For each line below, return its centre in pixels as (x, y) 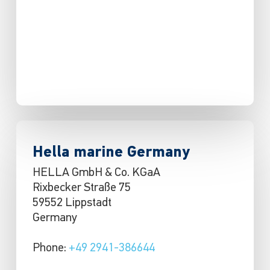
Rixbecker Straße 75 (81, 188)
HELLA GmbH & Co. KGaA (96, 173)
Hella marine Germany (111, 153)
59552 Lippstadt (72, 203)
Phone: (50, 249)
